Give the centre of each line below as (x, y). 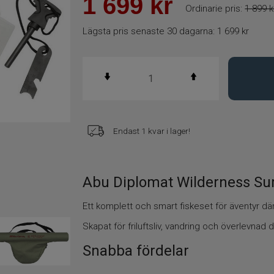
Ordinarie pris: (214, 9)
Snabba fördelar (136, 251)
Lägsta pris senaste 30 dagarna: (149, 31)
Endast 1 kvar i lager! (152, 131)
